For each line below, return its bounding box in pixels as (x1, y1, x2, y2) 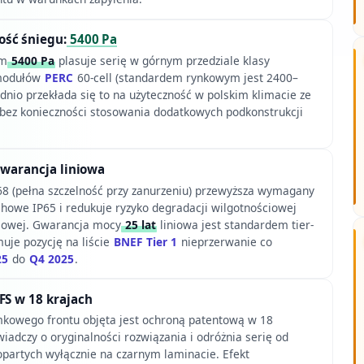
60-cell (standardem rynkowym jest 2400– (73, 69, 298, 85)
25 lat (121, 216, 156, 232)
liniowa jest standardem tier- (156, 216, 314, 232)
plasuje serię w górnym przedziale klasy (54, 52, 270, 68)
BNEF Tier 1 (113, 233, 177, 249)
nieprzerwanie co (177, 233, 272, 249)
